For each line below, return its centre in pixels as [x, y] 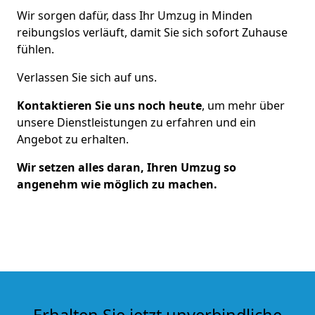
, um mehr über [243, 105]
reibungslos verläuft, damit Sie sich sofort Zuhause [152, 32]
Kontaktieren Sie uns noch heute [109, 105]
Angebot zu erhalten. [73, 139]
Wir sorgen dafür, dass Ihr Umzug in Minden [135, 15]
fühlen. [36, 49]
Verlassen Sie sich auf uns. [87, 77]
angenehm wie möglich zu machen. [117, 184]
